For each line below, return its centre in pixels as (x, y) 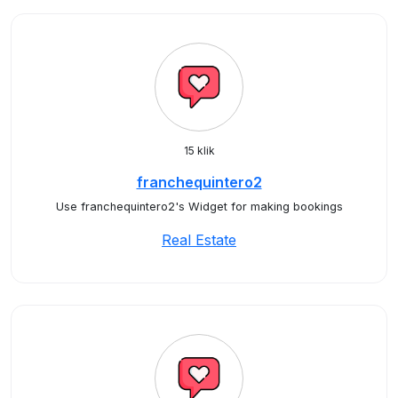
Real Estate (199, 240)
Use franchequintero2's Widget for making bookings (199, 207)
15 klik (199, 151)
